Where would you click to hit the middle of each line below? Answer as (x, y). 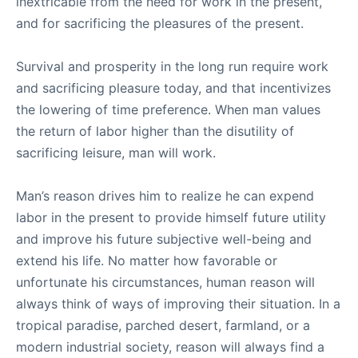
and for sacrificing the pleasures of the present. (160, 23)
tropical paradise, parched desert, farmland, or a (163, 325)
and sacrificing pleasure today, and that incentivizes (173, 88)
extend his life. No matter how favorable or (147, 261)
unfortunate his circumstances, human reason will (165, 282)
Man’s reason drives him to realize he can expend (165, 196)
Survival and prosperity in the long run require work (172, 66)
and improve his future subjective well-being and (164, 239)
